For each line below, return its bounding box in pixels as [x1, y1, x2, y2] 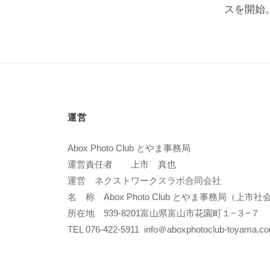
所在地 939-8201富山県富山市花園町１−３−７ [67, 207, 260, 218]
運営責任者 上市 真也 [67, 159, 176, 169]
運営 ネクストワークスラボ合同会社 [67, 175, 221, 186]
